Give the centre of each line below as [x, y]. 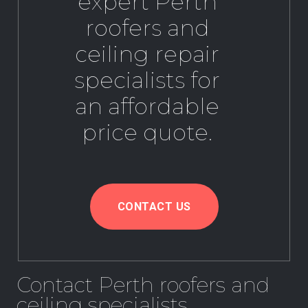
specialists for [147, 80]
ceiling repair [147, 54]
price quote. [147, 133]
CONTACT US [154, 207]
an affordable [147, 107]
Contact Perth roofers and [143, 285]
